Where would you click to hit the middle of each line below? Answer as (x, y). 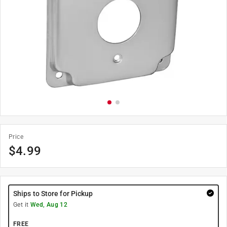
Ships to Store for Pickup (53, 194)
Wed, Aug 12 (49, 205)
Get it (22, 205)
